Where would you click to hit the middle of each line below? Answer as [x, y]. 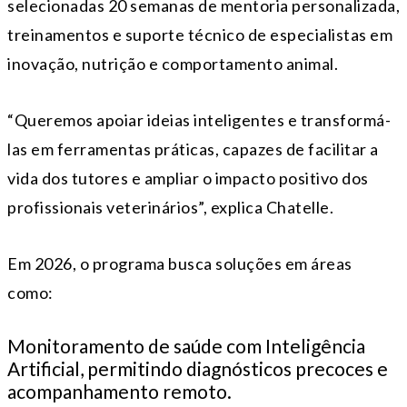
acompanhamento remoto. [119, 392]
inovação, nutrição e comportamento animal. [173, 64]
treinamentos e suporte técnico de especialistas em [200, 35]
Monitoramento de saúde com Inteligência [186, 346]
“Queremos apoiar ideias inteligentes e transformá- [199, 120]
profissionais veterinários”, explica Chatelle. [170, 208]
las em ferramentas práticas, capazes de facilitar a [193, 149]
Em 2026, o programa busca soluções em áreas [180, 264]
